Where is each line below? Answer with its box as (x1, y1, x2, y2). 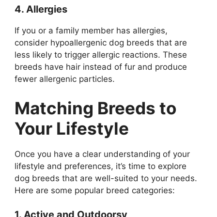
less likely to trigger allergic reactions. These (15, 50, 187, 60)
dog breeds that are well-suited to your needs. (15, 173, 197, 183)
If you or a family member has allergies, (15, 26, 168, 36)
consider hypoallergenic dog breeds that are (15, 38, 187, 48)
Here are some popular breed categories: (15, 185, 175, 195)
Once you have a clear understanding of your (15, 149, 190, 159)
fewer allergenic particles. (15, 74, 115, 84)
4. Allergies (15, 3, 67, 15)
